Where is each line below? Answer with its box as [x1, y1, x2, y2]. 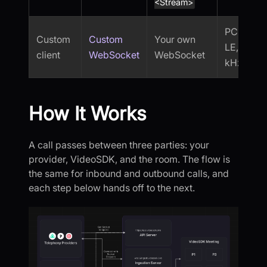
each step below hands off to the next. [29, 181, 195, 194]
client [36, 48, 60, 61]
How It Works [29, 101, 147, 125]
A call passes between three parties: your [29, 138, 209, 151]
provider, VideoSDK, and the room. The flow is [29, 153, 230, 165]
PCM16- [225, 25, 260, 38]
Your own [154, 33, 195, 45]
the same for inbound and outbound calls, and [29, 167, 229, 179]
